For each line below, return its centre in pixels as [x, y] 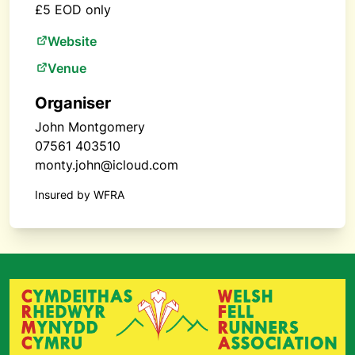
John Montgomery [90, 127]
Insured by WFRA [80, 195]
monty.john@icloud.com [107, 165]
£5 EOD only [73, 10]
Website [72, 41]
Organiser [73, 103]
